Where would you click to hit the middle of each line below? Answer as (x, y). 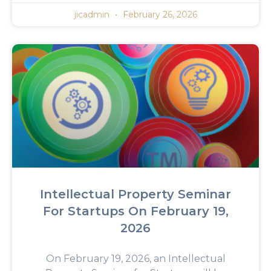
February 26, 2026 (158, 14)
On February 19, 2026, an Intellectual (135, 258)
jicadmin (93, 14)
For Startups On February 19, (135, 211)
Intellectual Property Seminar (135, 194)
